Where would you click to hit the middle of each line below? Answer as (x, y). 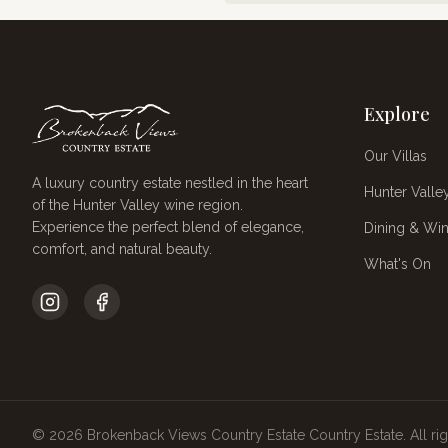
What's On (397, 264)
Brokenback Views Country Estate (196, 435)
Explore (397, 114)
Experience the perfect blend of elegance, (168, 227)
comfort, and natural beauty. (122, 249)
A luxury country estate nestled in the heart (170, 183)
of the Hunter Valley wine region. (137, 205)
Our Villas (395, 156)
